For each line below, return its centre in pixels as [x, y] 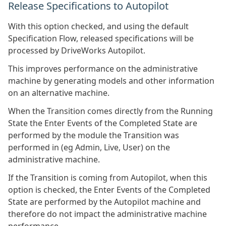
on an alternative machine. [59, 93]
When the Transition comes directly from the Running [110, 111]
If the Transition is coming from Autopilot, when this [108, 178]
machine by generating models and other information [111, 81]
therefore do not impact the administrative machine [107, 214]
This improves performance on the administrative [103, 69]
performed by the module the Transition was [94, 135]
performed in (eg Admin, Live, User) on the [89, 147]
